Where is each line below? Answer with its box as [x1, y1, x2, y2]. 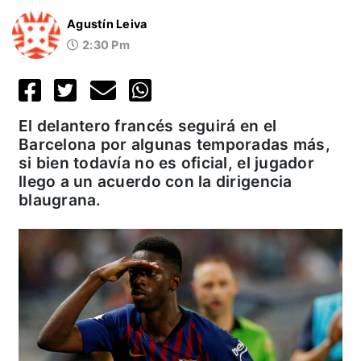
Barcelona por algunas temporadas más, [19, 134, 330, 154]
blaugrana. [19, 189, 102, 210]
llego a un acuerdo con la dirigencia [19, 171, 293, 191]
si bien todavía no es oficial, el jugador [19, 152, 314, 172]
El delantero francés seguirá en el [19, 115, 277, 135]
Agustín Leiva [67, 17, 147, 31]
